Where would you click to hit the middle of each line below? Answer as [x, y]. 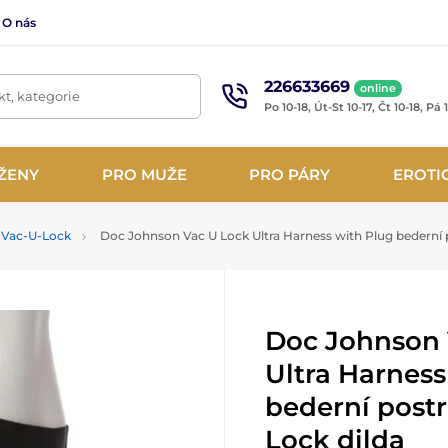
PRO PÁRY [290, 174]
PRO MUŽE [144, 174]
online [378, 87]
